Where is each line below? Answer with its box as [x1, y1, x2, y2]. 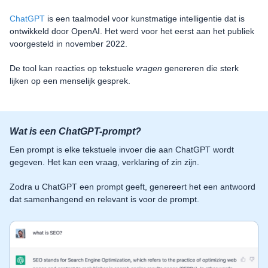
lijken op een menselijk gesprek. [10, 76, 130, 86]
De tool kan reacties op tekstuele [10, 63, 136, 74]
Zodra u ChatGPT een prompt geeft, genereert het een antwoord [10, 182, 255, 192]
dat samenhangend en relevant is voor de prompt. [10, 194, 199, 205]
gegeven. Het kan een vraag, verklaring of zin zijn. [10, 157, 199, 167]
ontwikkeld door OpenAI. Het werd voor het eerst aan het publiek [10, 26, 254, 36]
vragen [136, 63, 162, 74]
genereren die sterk [162, 63, 239, 74]
